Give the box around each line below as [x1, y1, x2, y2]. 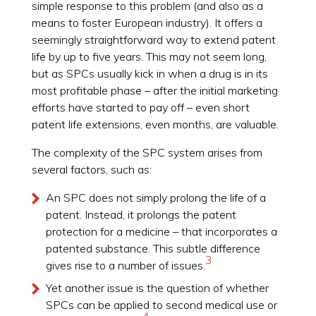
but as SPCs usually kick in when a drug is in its [31, 66, 268, 80]
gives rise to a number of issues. [45, 257, 205, 272]
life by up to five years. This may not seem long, [31, 49, 267, 63]
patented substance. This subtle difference [45, 241, 260, 255]
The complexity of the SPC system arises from [31, 145, 262, 159]
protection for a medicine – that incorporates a [45, 224, 277, 238]
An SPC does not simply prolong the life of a [45, 190, 266, 205]
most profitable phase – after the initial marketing [31, 83, 278, 97]
